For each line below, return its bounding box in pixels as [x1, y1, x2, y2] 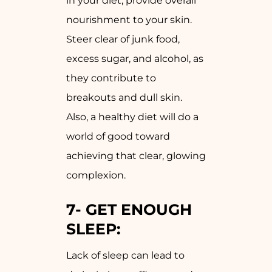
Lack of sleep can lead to [66, 249, 185, 261]
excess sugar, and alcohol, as [66, 52, 203, 64]
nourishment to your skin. [66, 13, 192, 25]
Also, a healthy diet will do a [66, 110, 199, 123]
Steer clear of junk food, [66, 33, 180, 45]
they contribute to [66, 72, 156, 84]
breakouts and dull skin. [66, 91, 182, 103]
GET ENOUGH [86, 200, 192, 219]
